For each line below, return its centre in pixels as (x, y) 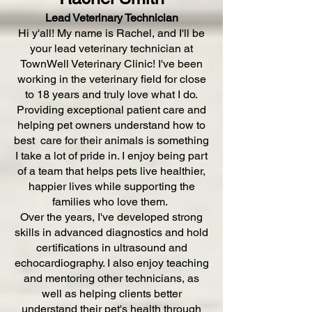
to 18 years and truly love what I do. (111, 94)
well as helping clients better (111, 294)
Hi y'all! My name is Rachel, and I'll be (111, 33)
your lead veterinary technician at (111, 48)
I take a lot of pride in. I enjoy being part (111, 156)
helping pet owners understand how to (111, 125)
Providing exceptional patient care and (111, 110)
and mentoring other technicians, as (111, 278)
